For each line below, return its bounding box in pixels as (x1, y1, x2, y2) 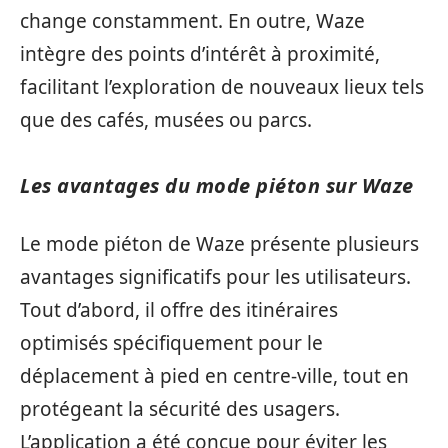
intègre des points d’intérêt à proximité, (20, 40, 380, 67)
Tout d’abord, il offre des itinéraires (20, 297, 338, 323)
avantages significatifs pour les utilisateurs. (20, 264, 411, 290)
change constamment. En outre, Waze (20, 7, 365, 34)
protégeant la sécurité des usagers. (20, 396, 340, 422)
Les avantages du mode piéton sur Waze (20, 171, 414, 199)
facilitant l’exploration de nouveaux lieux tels (20, 73, 424, 100)
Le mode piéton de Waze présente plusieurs (20, 231, 419, 257)
